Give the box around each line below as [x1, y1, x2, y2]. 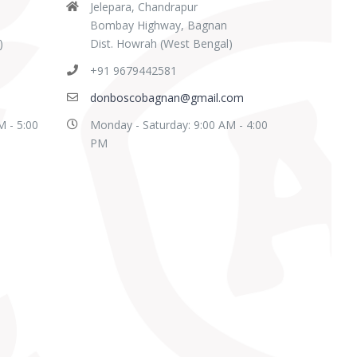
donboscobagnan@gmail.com [89, 90, 244, 105]
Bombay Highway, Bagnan [89, 18, 227, 33]
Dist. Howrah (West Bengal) [89, 36, 233, 51]
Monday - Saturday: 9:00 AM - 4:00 [89, 117, 268, 132]
